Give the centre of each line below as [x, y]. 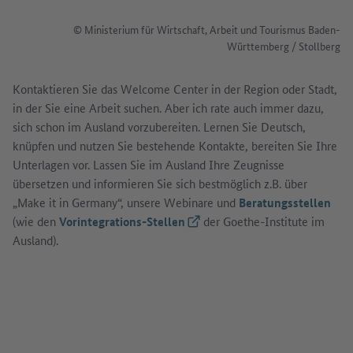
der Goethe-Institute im [262, 221]
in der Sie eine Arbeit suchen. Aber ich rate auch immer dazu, [168, 107]
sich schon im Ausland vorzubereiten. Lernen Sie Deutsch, [159, 126]
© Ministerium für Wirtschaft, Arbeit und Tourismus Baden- [207, 29]
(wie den [36, 221]
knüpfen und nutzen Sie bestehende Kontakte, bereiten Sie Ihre [175, 145]
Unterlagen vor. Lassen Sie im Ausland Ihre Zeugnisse [149, 164]
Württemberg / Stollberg [284, 45]
